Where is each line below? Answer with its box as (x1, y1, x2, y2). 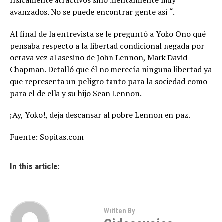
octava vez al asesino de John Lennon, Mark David (10, 52, 187, 63)
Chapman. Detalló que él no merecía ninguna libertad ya (10, 64, 212, 75)
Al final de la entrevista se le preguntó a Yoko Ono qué (10, 28, 206, 39)
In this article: (10, 162, 59, 171)
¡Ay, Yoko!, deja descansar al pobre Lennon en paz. (10, 110, 190, 120)
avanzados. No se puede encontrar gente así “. (10, 6, 175, 17)
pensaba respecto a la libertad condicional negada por (10, 40, 204, 51)
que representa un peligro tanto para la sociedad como (10, 76, 207, 87)
